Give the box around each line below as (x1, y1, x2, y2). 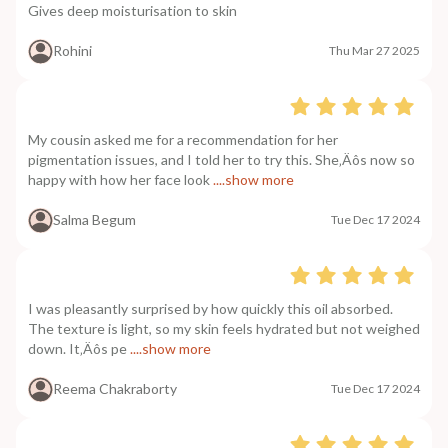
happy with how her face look (28, 170, 210, 188)
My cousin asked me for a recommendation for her (28, 130, 338, 148)
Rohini (53, 42, 92, 60)
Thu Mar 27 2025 (329, 43, 420, 59)
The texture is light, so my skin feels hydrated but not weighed (28, 319, 420, 337)
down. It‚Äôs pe (28, 339, 127, 357)
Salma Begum (53, 211, 136, 229)
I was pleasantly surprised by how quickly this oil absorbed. (28, 299, 393, 317)
